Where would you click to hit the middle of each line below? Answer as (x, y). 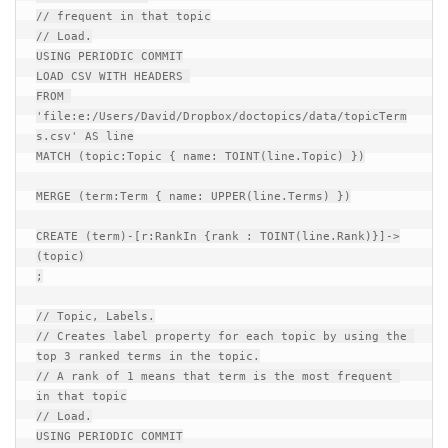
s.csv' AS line (85, 136)
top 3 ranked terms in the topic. (148, 356)
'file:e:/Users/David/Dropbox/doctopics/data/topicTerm (221, 116)
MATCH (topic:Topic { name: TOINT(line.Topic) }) (200, 156)
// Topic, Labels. (95, 316)
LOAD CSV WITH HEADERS (113, 76)
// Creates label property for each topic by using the (221, 336)
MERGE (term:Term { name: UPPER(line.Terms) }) (193, 196)
